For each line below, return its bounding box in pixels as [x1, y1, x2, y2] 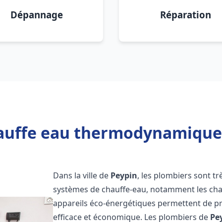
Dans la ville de [53, 170, 111, 181]
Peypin [111, 170, 138, 181]
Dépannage [10, 8, 63, 21]
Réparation [160, 8, 211, 21]
